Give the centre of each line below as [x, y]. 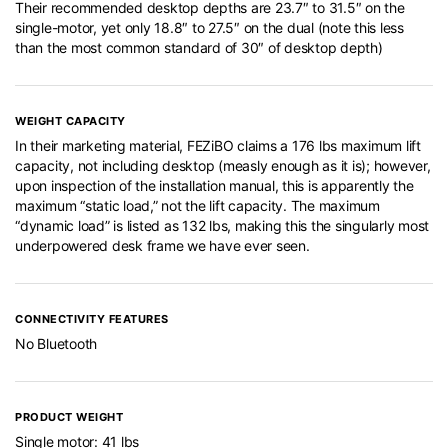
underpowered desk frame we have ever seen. [162, 245]
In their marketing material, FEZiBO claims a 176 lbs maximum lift [218, 145]
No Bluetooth [56, 343]
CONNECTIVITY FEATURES [92, 319]
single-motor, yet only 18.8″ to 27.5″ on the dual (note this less [209, 27]
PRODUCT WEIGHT [69, 417]
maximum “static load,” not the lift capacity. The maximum [197, 205]
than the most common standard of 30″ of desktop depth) [199, 47]
